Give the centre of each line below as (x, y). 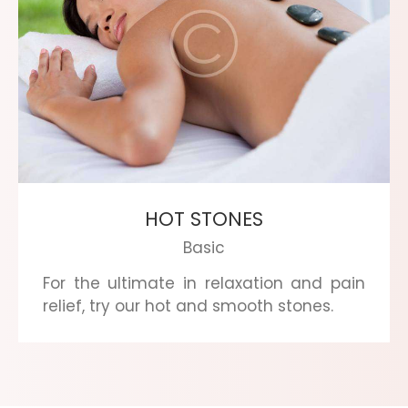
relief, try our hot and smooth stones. (188, 306)
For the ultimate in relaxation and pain (204, 283)
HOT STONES (204, 219)
